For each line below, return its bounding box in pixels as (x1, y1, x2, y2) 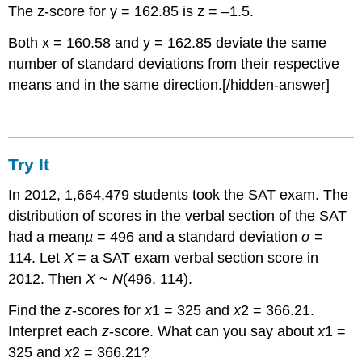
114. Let (8, 250, 65, 267)
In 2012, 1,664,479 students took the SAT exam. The (8, 187, 349, 204)
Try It (8, 154, 50, 174)
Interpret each (8, 323, 103, 340)
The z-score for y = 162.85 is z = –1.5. (8, 3, 255, 20)
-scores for (72, 302, 145, 319)
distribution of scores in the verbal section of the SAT (8, 208, 347, 225)
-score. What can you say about (109, 323, 318, 340)
